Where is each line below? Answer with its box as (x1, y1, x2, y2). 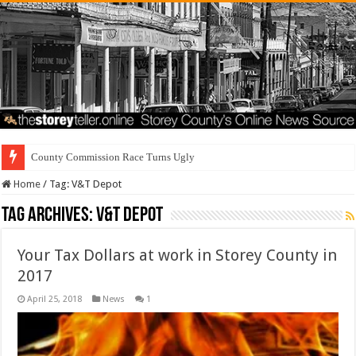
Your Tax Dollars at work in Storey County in (17, 246, 338, 265)
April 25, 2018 (27, 294, 83, 305)
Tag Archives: (2, 205, 97, 227)
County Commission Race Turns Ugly (31, 151, 195, 164)
